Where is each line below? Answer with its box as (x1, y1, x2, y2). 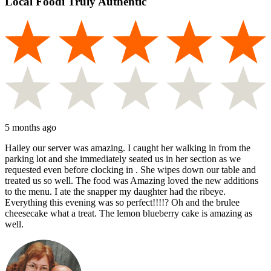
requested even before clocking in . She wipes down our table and (5, 164, 256, 175)
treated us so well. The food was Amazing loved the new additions (5, 175, 258, 186)
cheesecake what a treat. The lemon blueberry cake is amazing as (5, 207, 252, 218)
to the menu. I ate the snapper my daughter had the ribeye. (5, 186, 226, 197)
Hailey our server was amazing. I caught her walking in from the (5, 142, 250, 153)
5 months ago (5, 122, 56, 132)
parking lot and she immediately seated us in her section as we (5, 153, 241, 164)
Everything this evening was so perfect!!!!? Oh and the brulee (5, 197, 240, 207)
